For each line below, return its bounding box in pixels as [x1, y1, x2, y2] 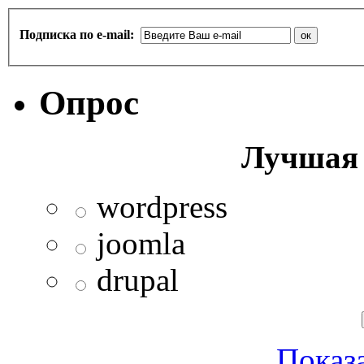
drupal [97, 262, 179, 297]
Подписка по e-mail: [19, 28, 137, 42]
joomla [97, 225, 185, 261]
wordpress [97, 188, 227, 224]
